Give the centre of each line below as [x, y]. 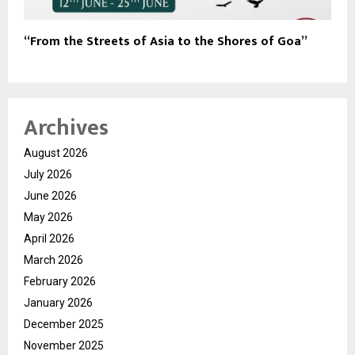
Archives [66, 128]
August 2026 [56, 153]
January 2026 [58, 302]
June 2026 [50, 195]
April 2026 [49, 238]
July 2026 [48, 174]
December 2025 [64, 324]
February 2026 [60, 281]
